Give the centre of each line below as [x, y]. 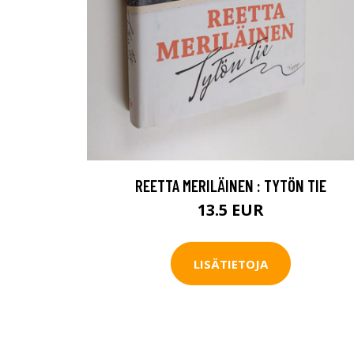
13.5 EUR [231, 210]
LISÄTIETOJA [231, 264]
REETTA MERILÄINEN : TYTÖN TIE [231, 186]
